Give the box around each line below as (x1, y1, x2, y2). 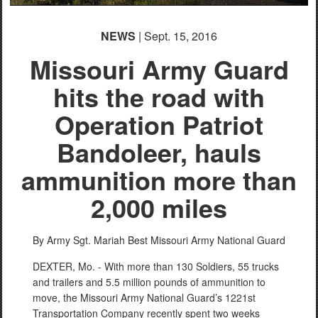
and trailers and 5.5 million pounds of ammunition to (33, 275, 265, 289)
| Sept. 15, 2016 (136, 28, 217, 44)
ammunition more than (21, 161, 297, 198)
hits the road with (53, 78, 265, 115)
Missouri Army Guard (29, 50, 289, 87)
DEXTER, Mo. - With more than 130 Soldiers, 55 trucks (33, 259, 279, 273)
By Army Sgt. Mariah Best (33, 233, 148, 247)
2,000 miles (91, 189, 227, 226)
